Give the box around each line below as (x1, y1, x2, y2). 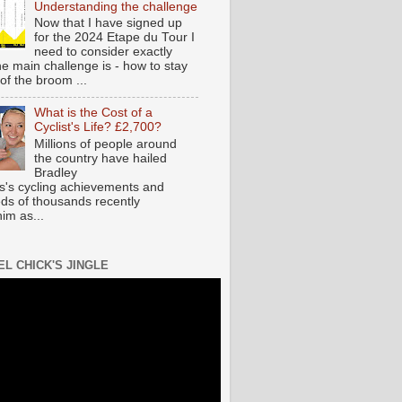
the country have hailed (34, 152, 168, 165)
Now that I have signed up (34, 16, 183, 31)
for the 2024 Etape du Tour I (34, 31, 196, 45)
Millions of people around (34, 137, 178, 151)
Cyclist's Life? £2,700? (34, 120, 162, 135)
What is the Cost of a (34, 106, 153, 120)
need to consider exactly (34, 45, 173, 59)
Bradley (34, 166, 78, 179)
